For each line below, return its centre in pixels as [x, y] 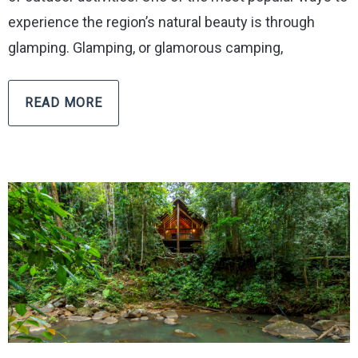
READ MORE [64, 102]
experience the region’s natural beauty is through [161, 22]
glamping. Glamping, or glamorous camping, [145, 47]
